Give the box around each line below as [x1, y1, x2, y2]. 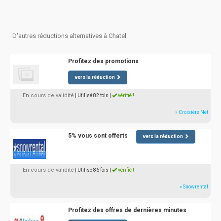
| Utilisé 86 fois [75, 167, 109, 173]
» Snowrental [180, 184, 208, 189]
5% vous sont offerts [68, 132, 128, 139]
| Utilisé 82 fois [75, 93, 109, 98]
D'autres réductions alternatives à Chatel [12, 32, 126, 39]
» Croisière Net [175, 110, 208, 115]
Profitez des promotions [68, 58, 139, 65]
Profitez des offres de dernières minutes [68, 207, 186, 214]
